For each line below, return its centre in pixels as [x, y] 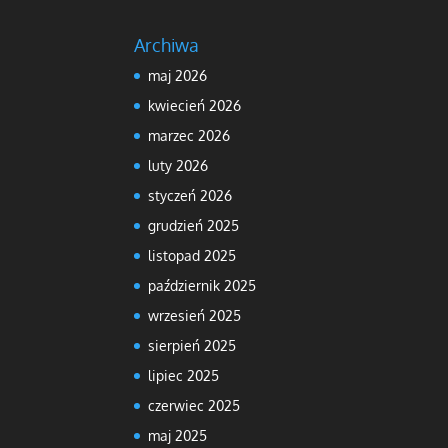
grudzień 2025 [194, 225]
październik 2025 [202, 285]
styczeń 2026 [190, 195]
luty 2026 [178, 165]
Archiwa [167, 44]
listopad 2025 [192, 255]
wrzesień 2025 [195, 315]
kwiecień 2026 [195, 105]
